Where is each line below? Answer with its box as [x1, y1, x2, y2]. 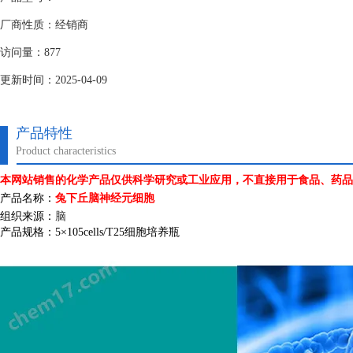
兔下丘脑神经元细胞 [55, 192, 154, 204]
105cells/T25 [67, 226, 124, 238]
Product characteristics [16, 145, 116, 157]
